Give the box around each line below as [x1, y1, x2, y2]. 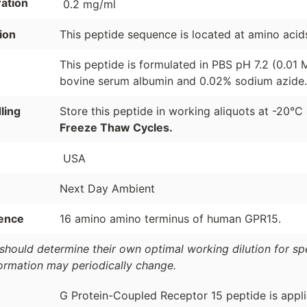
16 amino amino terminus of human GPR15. [59, 212, 281, 226]
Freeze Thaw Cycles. [59, 120, 173, 134]
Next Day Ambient [59, 182, 155, 196]
